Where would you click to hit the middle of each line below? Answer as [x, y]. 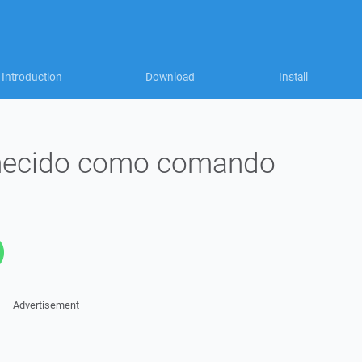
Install [293, 77]
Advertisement [46, 305]
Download [170, 77]
